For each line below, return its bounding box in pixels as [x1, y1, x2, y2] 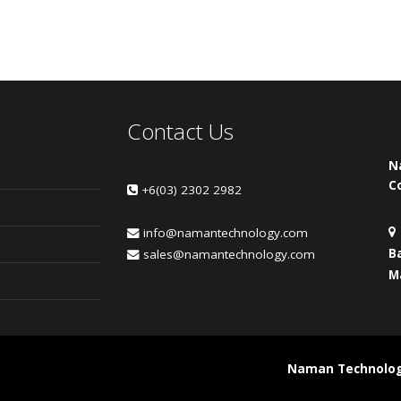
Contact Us [126, 116, 234, 147]
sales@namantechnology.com [139, 246, 315, 263]
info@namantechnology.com [139, 225, 308, 242]
